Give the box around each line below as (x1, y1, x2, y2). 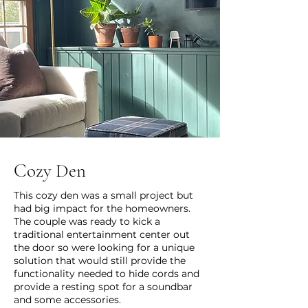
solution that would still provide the (14, 254, 186, 267)
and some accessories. (14, 294, 121, 306)
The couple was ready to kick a (14, 215, 160, 228)
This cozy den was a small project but (14, 189, 193, 201)
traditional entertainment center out (14, 228, 190, 241)
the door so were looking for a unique (14, 241, 195, 254)
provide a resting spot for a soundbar (14, 280, 192, 293)
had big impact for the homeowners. (14, 202, 190, 214)
